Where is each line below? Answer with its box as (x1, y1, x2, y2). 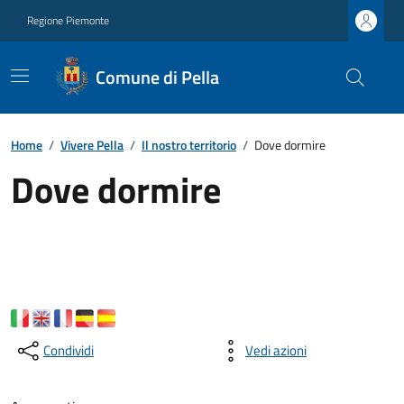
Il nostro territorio (142, 135, 236, 154)
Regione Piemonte (27, 12, 109, 29)
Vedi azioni (245, 340, 307, 361)
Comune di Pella (96, 63, 220, 91)
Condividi (43, 340, 94, 361)
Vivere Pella (60, 135, 124, 154)
